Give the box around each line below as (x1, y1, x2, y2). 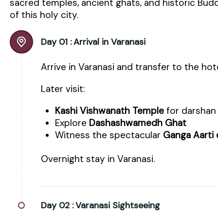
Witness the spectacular (54, 129, 163, 142)
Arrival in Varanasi (73, 36, 145, 48)
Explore (54, 117, 89, 129)
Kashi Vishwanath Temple (54, 105, 164, 117)
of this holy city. (10, 8, 78, 21)
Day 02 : (41, 200, 73, 212)
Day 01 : (41, 36, 72, 48)
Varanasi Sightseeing (75, 200, 160, 212)
